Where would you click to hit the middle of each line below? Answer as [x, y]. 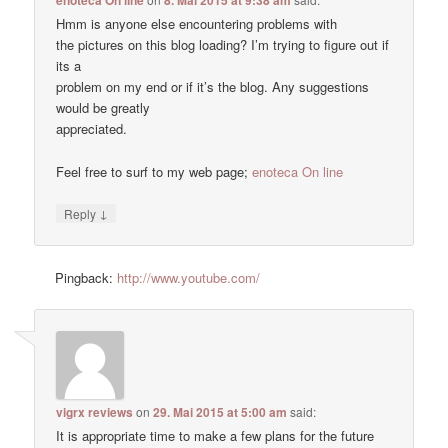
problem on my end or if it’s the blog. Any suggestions [213, 87]
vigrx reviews [95, 412]
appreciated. [92, 129]
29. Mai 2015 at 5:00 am [220, 412]
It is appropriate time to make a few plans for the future [215, 436]
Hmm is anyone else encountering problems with [197, 24]
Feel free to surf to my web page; [154, 171]
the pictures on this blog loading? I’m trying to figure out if [223, 45]
